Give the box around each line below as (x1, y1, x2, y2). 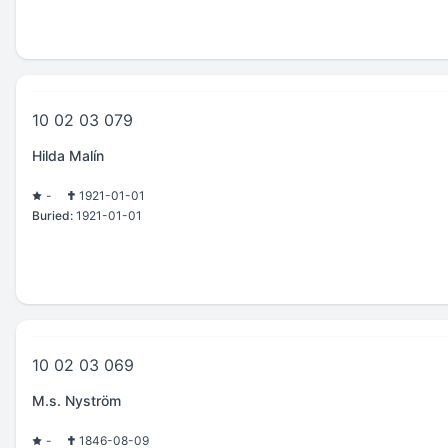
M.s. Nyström (32, 392, 121, 409)
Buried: (32, 208, 73, 223)
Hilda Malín (32, 147, 104, 164)
